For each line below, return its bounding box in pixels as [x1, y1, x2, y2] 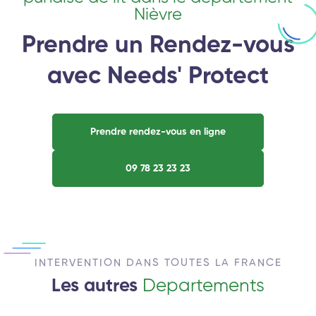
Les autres [51, 276, 142, 296]
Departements [142, 276, 265, 296]
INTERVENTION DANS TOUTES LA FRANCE [34, 257, 282, 268]
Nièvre [134, 6, 182, 23]
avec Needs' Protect [47, 64, 269, 89]
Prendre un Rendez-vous [21, 33, 295, 58]
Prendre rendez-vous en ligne [90, 126, 226, 137]
